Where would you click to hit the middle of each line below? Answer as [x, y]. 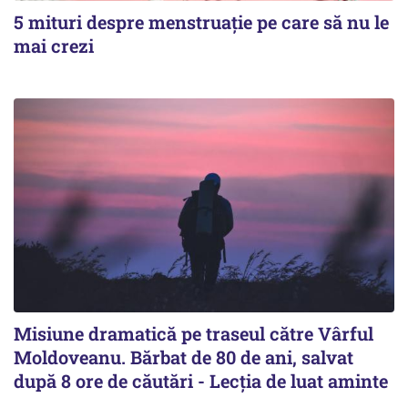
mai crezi [54, 46]
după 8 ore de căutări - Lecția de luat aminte [201, 381]
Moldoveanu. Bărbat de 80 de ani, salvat [184, 357]
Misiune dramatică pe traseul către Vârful [194, 334]
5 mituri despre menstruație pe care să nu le [201, 22]
